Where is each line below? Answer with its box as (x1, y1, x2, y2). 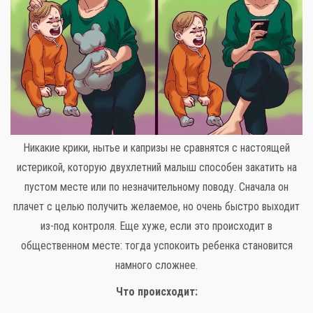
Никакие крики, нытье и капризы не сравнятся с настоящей (23, 140, 290, 154)
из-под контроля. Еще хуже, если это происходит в (41, 219, 272, 233)
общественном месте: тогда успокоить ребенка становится (20, 238, 293, 252)
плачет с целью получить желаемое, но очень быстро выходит (13, 199, 300, 213)
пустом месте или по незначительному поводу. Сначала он (24, 180, 289, 194)
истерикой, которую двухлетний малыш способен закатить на (16, 160, 297, 174)
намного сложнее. (115, 258, 198, 272)
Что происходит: (115, 284, 198, 298)
